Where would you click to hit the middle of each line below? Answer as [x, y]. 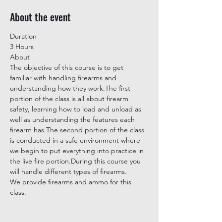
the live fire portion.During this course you [76, 161]
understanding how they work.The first [71, 88]
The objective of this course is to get [68, 67]
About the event [40, 17]
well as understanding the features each [73, 119]
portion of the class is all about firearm [70, 99]
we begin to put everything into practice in [78, 151]
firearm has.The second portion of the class [78, 130]
